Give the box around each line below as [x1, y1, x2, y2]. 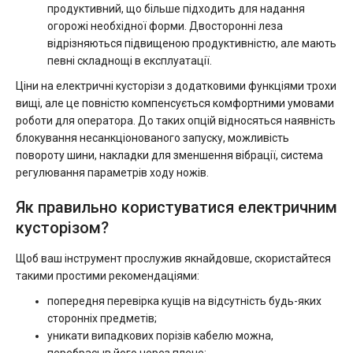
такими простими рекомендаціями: [16, 269, 199, 282]
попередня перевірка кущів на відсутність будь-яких [47, 295, 321, 307]
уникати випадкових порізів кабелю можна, [47, 329, 273, 342]
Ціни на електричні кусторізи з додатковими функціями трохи [16, 80, 336, 92]
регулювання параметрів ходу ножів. [16, 166, 209, 179]
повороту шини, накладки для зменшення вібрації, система [16, 149, 323, 162]
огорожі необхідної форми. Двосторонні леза [47, 20, 283, 32]
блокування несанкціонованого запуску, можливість [16, 132, 289, 144]
